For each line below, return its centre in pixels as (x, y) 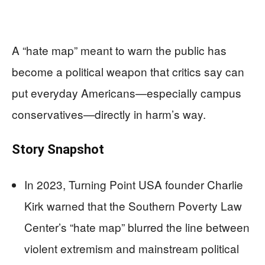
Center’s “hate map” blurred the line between (137, 227)
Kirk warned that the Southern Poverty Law (133, 206)
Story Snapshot (58, 149)
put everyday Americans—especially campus (127, 93)
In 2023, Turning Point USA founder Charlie (134, 184)
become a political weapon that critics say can (128, 71)
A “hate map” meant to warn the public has (119, 50)
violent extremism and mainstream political (132, 248)
